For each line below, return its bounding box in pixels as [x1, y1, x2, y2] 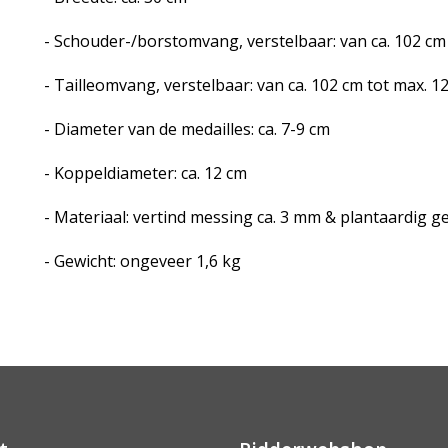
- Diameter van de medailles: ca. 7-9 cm [43, 118, 330, 140]
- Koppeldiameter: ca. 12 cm [43, 162, 247, 184]
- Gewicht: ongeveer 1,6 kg [43, 250, 241, 272]
